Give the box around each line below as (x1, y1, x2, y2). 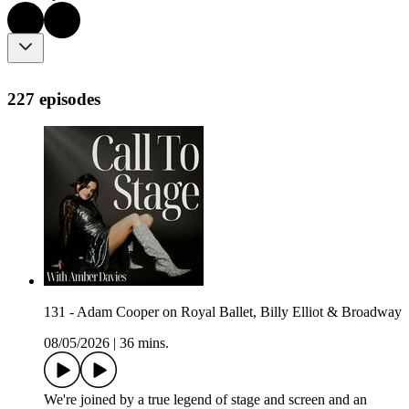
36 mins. (120, 335, 169, 351)
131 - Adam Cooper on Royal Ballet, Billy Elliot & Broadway (44, 304, 402, 320)
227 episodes (7, 89, 100, 109)
